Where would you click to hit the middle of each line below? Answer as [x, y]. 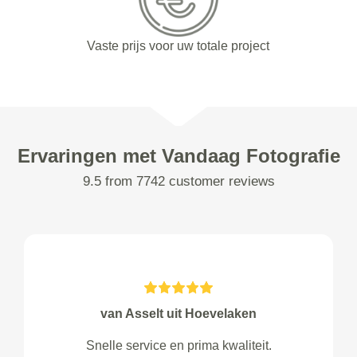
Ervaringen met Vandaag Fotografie [178, 156]
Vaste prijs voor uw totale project [178, 46]
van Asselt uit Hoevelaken [178, 314]
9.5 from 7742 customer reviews [178, 182]
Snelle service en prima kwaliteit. [178, 346]
